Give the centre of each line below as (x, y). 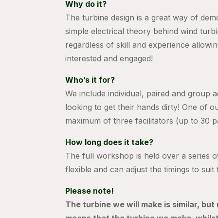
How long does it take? (109, 142)
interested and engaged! (109, 59)
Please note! (90, 191)
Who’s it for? (90, 80)
